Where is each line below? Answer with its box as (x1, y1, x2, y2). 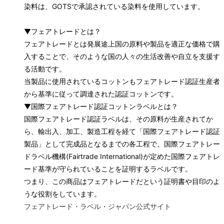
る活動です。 (24, 64, 66, 73)
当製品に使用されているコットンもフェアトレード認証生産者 (24, 76, 220, 85)
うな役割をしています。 (24, 189, 101, 198)
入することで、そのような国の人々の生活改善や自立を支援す (24, 51, 220, 60)
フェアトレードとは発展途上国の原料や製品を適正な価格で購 (24, 39, 220, 48)
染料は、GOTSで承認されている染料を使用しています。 (24, 1, 204, 10)
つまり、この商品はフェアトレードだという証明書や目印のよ (24, 176, 220, 185)
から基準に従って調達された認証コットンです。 (24, 89, 178, 98)
